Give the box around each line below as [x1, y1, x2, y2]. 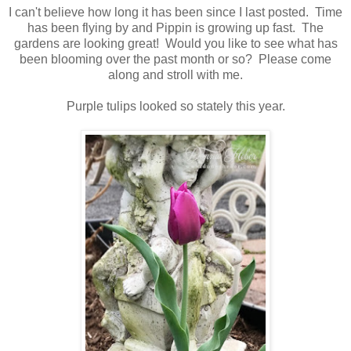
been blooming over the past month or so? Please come [20, 52, 331, 67]
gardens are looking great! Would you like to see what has [13, 37, 338, 51]
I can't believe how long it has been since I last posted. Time [9, 5, 342, 20]
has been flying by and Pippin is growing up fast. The [27, 21, 324, 35]
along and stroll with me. [108, 68, 243, 82]
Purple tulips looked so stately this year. [66, 100, 285, 114]
